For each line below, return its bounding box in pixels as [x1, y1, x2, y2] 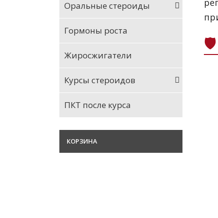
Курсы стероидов [64, 74, 135, 86]
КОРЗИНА [67, 137, 97, 145]
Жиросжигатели [64, 50, 132, 61]
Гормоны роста [64, 25, 127, 36]
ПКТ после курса [64, 99, 131, 110]
